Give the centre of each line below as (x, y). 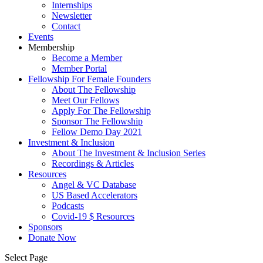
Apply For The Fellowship (101, 111)
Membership (51, 47)
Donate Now (52, 237)
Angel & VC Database (94, 185)
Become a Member (87, 58)
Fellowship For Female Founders (90, 79)
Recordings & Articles (93, 163)
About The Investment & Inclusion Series (129, 153)
